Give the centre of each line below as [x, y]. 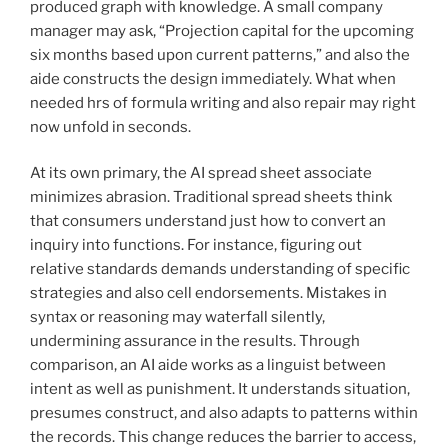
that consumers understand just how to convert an [208, 221]
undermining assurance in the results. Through [195, 341]
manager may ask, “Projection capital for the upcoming [222, 30]
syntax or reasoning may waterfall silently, [177, 317]
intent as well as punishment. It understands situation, [220, 389]
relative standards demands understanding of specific [220, 269]
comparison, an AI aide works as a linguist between [208, 365]
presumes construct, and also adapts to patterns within [224, 413]
